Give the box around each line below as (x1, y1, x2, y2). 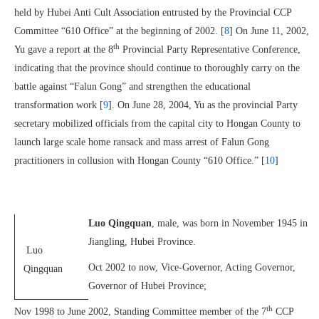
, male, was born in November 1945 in (152, 218, 308, 229)
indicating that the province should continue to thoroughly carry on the (14, 63, 300, 73)
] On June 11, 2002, (229, 26, 309, 36)
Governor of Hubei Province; (88, 281, 206, 291)
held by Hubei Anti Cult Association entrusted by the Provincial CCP (14, 7, 291, 18)
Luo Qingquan (88, 218, 152, 229)
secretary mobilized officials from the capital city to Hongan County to (14, 118, 300, 129)
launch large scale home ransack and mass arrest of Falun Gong (14, 137, 269, 147)
